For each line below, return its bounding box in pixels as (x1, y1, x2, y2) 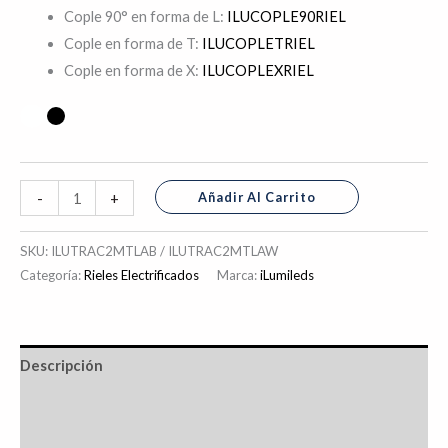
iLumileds (260, 266, 314, 283)
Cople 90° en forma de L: (63, 8, 227, 26)
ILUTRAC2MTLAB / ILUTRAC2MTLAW (51, 242, 278, 259)
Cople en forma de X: (63, 62, 202, 80)
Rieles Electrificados (84, 266, 199, 283)
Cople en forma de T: (63, 35, 202, 53)
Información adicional (20, 398, 171, 416)
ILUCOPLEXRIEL (201, 62, 314, 80)
